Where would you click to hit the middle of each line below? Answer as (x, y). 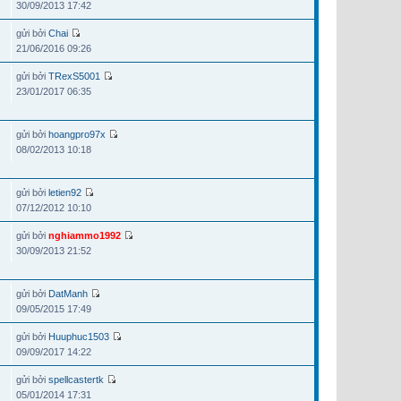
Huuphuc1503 (79, 337)
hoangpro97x (77, 135)
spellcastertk (76, 380)
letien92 (65, 193)
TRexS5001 (74, 77)
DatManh (68, 294)
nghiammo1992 (85, 236)
